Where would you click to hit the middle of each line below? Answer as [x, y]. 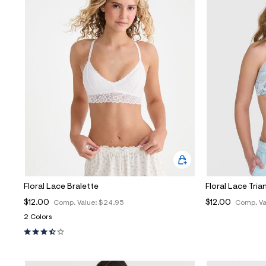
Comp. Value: [76, 203]
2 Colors [38, 218]
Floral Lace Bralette [61, 187]
